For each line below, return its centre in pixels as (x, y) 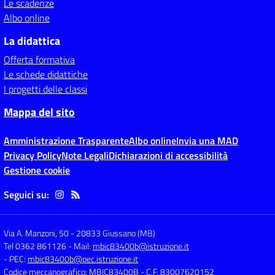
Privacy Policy (33, 155)
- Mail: (80, 246)
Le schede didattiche (46, 74)
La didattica (32, 41)
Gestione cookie (37, 170)
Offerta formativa (39, 60)
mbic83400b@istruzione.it (141, 246)
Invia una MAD (207, 141)
